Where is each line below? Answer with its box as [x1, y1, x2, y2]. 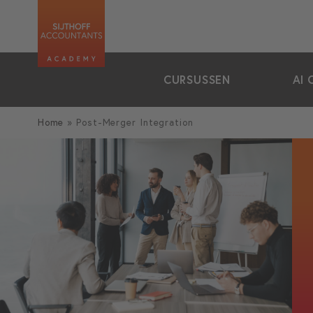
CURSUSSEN [163, 72, 231, 87]
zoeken [162, 12, 205, 27]
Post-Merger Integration [76, 116, 194, 129]
